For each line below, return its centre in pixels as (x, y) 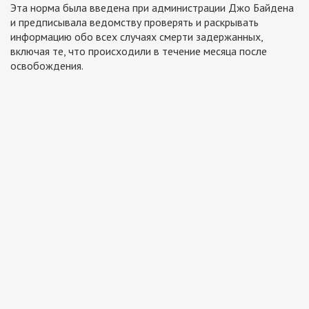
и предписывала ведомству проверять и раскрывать (134, 22)
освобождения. (47, 65)
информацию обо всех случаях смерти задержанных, (137, 36)
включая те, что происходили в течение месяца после (139, 51)
